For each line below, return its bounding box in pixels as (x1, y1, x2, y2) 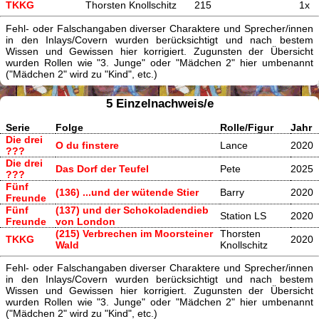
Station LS (220, 209, 266, 221)
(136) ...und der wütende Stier (56, 186, 199, 198)
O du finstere (56, 139, 119, 151)
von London (56, 215, 115, 227)
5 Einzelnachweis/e (105, 95, 214, 110)
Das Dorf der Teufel (56, 162, 149, 174)
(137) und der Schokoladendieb (56, 204, 209, 216)
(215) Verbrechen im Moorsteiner (56, 227, 213, 239)
